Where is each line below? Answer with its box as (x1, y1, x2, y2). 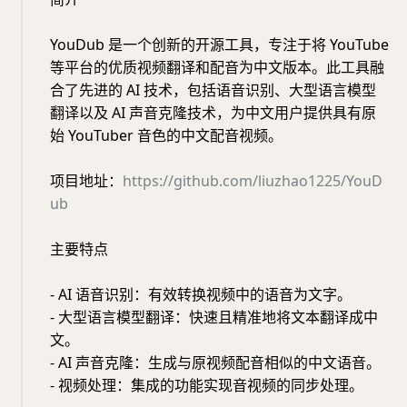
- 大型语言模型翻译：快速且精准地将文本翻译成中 (50, 306, 378, 327)
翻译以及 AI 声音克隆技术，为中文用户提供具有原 (50, 102, 376, 123)
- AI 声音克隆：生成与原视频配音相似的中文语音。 (50, 352, 381, 372)
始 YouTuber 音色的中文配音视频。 (50, 124, 283, 145)
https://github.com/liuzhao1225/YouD (123, 170, 382, 191)
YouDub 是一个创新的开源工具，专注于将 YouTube (50, 34, 389, 55)
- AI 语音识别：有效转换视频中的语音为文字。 (50, 283, 352, 304)
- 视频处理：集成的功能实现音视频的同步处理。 (50, 374, 363, 395)
